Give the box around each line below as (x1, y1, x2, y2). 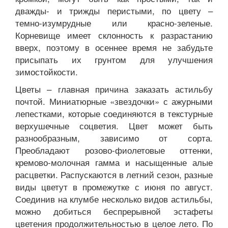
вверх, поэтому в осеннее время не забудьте (15, 40, 213, 53)
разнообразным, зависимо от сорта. (15, 131, 213, 144)
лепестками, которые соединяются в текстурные (15, 106, 213, 120)
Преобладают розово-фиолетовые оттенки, (15, 143, 213, 156)
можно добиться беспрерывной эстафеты (15, 204, 213, 217)
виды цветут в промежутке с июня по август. (15, 180, 213, 193)
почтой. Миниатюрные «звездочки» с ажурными (15, 94, 213, 107)
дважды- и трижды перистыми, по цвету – (15, 4, 213, 17)
